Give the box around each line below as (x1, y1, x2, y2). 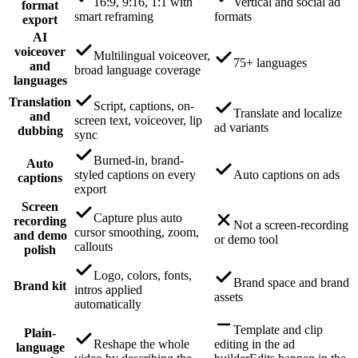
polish (24, 242, 56, 257)
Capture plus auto (93, 210, 182, 225)
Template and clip (233, 322, 323, 336)
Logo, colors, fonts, (93, 268, 192, 282)
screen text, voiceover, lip (74, 113, 202, 127)
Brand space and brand (233, 275, 349, 289)
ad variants (214, 120, 268, 134)
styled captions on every (74, 167, 196, 181)
